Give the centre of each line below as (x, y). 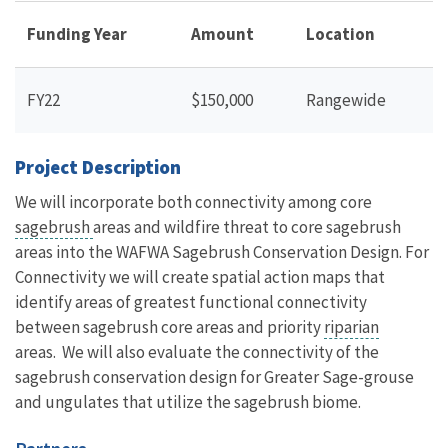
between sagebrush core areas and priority (169, 326)
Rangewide (346, 99)
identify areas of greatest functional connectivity (191, 301)
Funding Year (77, 33)
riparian (351, 326)
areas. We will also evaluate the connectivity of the (197, 351)
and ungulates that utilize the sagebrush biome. (189, 401)
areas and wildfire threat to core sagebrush (247, 226)
